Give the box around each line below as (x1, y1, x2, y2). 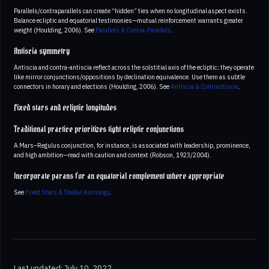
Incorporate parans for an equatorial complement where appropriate (14, 169, 224, 184)
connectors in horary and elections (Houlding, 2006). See (14, 82, 171, 91)
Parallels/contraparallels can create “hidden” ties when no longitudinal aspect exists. (14, 6, 247, 15)
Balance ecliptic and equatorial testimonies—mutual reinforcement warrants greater (14, 16, 243, 25)
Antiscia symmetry (14, 44, 70, 59)
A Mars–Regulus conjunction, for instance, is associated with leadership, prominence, (14, 141, 250, 150)
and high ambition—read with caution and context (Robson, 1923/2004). (14, 150, 211, 159)
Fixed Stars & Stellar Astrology (25, 187, 109, 196)
